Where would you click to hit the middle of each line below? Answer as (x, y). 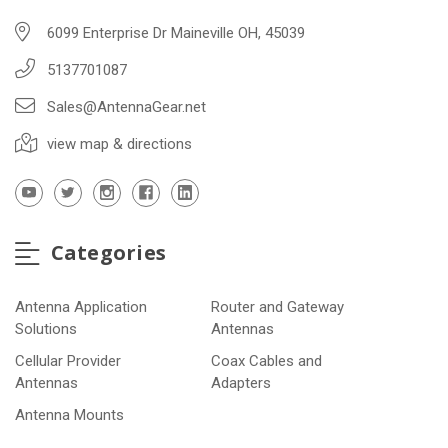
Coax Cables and (267, 361)
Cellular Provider (68, 361)
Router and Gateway (278, 307)
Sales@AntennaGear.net (126, 106)
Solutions (46, 329)
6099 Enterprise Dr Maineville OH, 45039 (176, 32)
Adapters (241, 383)
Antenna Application (81, 307)
